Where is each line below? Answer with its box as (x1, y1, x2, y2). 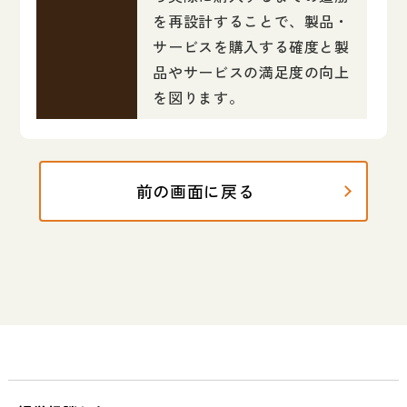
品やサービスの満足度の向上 (153, 60, 350, 83)
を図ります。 (153, 85, 244, 108)
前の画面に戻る (135, 178, 255, 203)
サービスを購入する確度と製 (153, 35, 350, 57)
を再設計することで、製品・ (153, 9, 350, 32)
